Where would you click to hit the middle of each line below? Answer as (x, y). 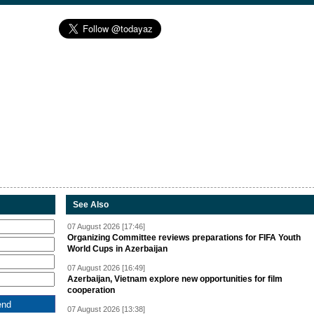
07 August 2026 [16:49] (106, 268)
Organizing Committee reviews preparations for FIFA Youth (184, 238)
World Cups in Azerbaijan (117, 249)
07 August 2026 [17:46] (106, 226)
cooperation (91, 290)
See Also (91, 205)
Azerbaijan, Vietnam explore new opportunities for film (175, 279)
